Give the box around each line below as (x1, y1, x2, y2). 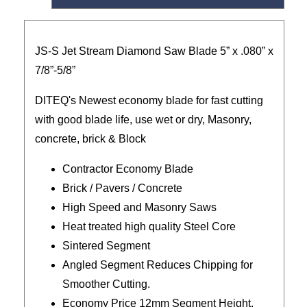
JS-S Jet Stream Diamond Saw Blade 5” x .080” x (35, 45, 273, 57)
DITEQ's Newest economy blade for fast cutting (35, 95, 263, 106)
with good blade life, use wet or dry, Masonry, (35, 114, 251, 125)
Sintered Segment (62, 240, 150, 251)
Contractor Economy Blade (62, 163, 193, 175)
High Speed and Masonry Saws (62, 201, 217, 213)
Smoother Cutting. (62, 278, 150, 290)
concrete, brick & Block (35, 133, 149, 145)
